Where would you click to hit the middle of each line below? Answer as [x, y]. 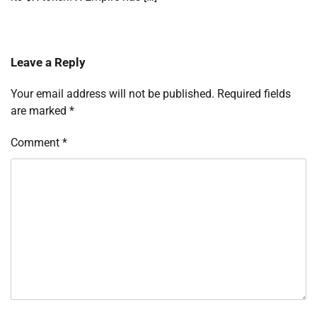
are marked [40, 111]
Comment [36, 143]
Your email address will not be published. [113, 94]
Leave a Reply [48, 63]
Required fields [254, 94]
